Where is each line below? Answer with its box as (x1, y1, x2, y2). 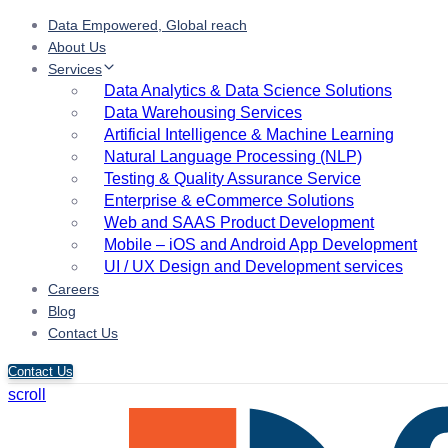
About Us (48, 39, 106, 55)
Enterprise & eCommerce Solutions (104, 192, 354, 209)
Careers (48, 281, 99, 297)
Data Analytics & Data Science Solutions (104, 82, 392, 99)
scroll (8, 386, 46, 403)
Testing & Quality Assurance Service (104, 170, 361, 187)
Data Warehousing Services (104, 104, 302, 121)
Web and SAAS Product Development (104, 214, 374, 231)
